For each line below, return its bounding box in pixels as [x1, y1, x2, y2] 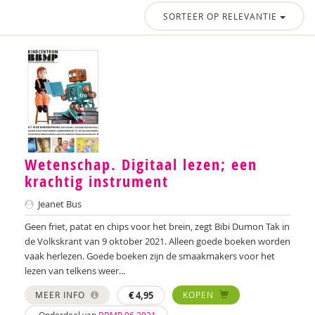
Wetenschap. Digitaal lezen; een [25, 154, 257, 176]
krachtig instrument [25, 171, 169, 193]
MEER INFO [35, 289, 88, 301]
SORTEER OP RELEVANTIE [163, 11, 280, 22]
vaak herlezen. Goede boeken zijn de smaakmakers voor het [25, 250, 275, 263]
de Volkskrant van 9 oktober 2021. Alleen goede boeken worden [25, 235, 290, 248]
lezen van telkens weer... [25, 264, 125, 278]
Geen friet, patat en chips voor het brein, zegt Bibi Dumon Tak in [25, 220, 290, 233]
